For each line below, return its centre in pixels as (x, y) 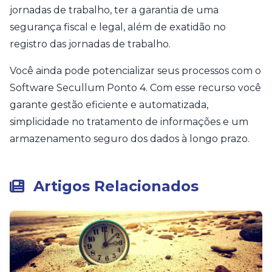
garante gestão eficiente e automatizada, (109, 105)
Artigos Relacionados (114, 186)
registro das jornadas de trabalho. (90, 44)
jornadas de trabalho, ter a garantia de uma (114, 10)
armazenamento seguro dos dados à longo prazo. (130, 139)
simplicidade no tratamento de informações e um (129, 122)
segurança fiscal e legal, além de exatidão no (118, 27)
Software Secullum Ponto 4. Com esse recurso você (135, 88)
